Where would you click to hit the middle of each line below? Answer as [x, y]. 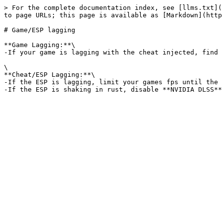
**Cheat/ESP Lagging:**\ [50, 75]
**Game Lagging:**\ [40, 45]
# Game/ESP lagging [40, 30]
